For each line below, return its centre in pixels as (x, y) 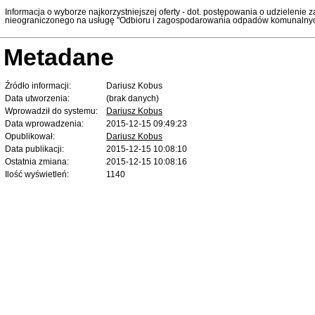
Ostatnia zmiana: (37, 161)
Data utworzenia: (37, 98)
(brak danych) (133, 98)
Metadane (59, 57)
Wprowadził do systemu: (51, 111)
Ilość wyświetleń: (37, 174)
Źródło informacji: (38, 85)
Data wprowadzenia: (44, 123)
